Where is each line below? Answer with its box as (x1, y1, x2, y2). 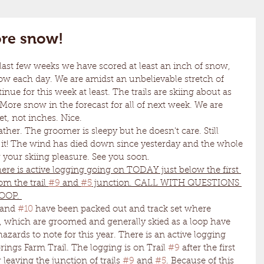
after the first (180, 244, 237, 253)
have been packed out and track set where (33, 205, 213, 214)
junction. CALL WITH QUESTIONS (92, 179, 242, 188)
